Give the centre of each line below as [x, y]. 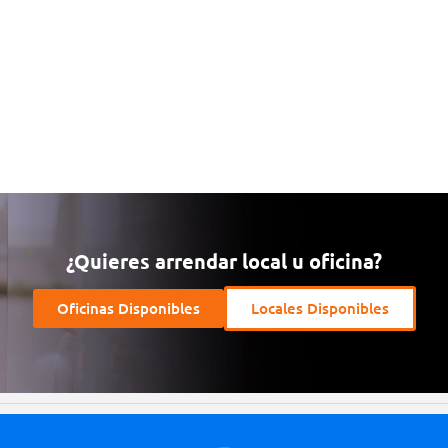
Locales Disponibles [319, 307]
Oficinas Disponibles [128, 307]
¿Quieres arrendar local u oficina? [224, 260]
